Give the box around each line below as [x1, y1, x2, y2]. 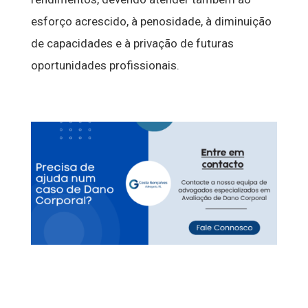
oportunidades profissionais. [30, 58, 179, 73]
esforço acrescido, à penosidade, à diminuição [30, 14, 272, 29]
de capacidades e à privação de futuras [30, 36, 234, 51]
